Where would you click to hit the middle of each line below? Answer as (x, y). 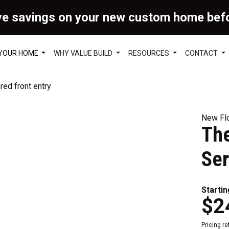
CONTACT (202, 53)
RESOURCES (150, 53)
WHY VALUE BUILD (84, 53)
